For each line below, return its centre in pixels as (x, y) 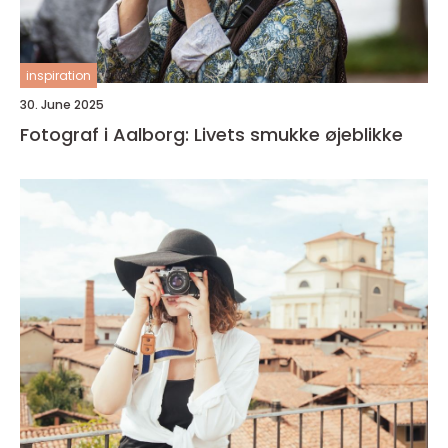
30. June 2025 (62, 104)
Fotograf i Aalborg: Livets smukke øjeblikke (211, 134)
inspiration (58, 75)
